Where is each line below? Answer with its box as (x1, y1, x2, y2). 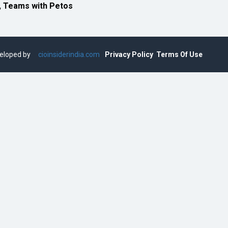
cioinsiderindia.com (37, 50, 100, 59)
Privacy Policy (105, 50, 153, 59)
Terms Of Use (156, 50, 203, 59)
